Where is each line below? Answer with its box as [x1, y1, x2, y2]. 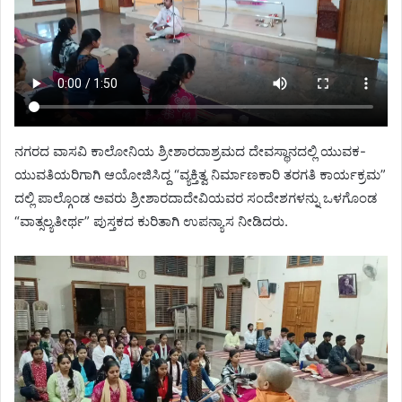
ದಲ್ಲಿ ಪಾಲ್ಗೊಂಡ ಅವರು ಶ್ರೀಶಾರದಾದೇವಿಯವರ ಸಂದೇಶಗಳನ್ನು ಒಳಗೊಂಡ [14, 188, 377, 206]
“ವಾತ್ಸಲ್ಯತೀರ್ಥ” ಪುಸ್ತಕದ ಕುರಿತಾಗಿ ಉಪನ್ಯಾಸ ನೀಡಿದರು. [14, 212, 288, 230]
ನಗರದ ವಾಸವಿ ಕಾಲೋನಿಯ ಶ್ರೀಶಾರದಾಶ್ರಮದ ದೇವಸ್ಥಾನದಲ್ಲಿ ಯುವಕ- [14, 142, 366, 160]
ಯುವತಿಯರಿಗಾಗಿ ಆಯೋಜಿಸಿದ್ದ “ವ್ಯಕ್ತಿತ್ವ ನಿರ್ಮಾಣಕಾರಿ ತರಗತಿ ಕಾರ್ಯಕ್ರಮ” [14, 165, 386, 183]
